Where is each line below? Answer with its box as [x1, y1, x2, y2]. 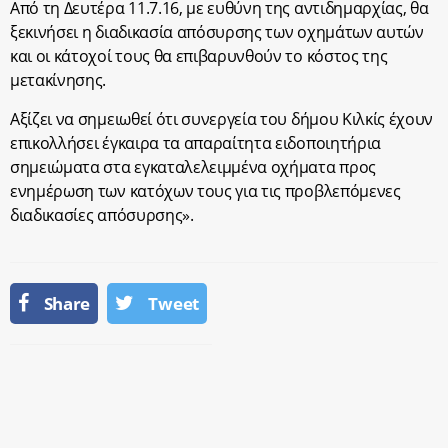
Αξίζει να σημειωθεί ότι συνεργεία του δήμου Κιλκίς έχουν [10, 108, 434, 130]
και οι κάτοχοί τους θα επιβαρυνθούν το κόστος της [10, 45, 388, 67]
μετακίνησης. [10, 69, 107, 91]
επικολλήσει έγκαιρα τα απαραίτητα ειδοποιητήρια [10, 132, 381, 154]
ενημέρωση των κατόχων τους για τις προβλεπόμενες [10, 180, 401, 202]
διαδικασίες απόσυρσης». [10, 204, 194, 226]
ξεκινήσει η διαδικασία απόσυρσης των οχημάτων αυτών [10, 21, 424, 43]
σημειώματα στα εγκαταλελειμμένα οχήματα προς [10, 156, 376, 178]
